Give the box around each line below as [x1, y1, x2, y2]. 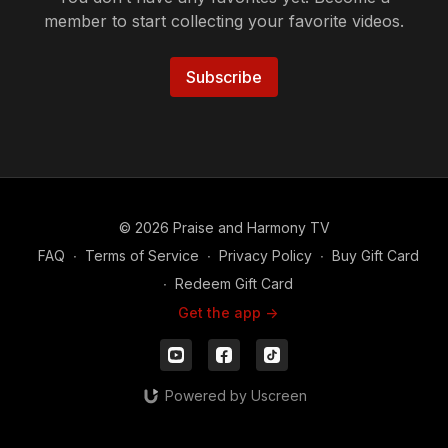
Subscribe [186, 67, 262, 87]
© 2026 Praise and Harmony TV [118, 219, 330, 236]
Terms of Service [84, 247, 199, 264]
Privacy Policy [218, 247, 312, 264]
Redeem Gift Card [175, 275, 293, 292]
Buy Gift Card [331, 247, 419, 264]
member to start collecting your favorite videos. [44, 11, 404, 31]
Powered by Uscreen [164, 387, 307, 404]
